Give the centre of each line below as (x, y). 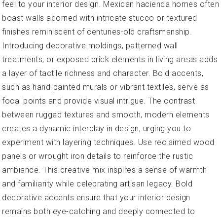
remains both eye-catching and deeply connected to (99, 211)
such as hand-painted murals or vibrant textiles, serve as (106, 87)
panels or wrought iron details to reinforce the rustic (97, 156)
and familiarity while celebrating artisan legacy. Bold (97, 184)
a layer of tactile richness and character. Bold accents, (103, 73)
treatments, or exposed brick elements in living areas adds (110, 59)
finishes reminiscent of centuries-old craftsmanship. (97, 32)
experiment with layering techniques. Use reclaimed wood (108, 142)
